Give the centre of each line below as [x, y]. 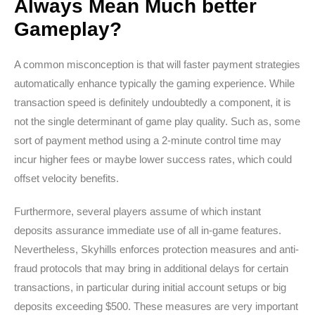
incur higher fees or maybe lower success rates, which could [153, 159]
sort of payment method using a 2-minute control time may [148, 140]
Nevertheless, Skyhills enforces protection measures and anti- [156, 249]
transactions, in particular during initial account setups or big [150, 287]
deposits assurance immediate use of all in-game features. [148, 230]
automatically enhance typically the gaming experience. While [154, 83]
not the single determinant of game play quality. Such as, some [157, 121]
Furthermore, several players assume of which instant [137, 211]
